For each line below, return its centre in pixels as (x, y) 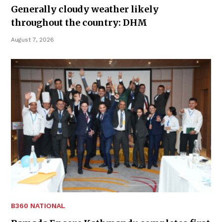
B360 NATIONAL (38, 206)
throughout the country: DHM (79, 22)
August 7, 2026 (32, 39)
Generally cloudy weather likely (85, 9)
